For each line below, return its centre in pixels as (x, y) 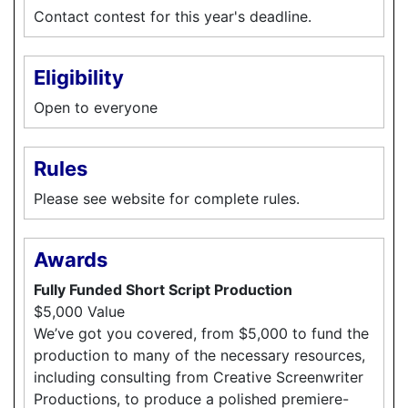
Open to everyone (96, 107)
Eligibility (79, 77)
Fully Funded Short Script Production (163, 289)
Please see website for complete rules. (167, 198)
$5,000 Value (79, 311)
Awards (71, 259)
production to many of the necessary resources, (199, 355)
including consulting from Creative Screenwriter (199, 377)
